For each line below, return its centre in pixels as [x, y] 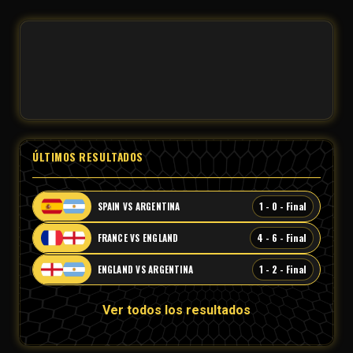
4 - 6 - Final [282, 238]
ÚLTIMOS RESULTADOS [88, 157]
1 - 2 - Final [283, 269]
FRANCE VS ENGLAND [138, 238]
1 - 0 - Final [283, 206]
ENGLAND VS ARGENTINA [145, 270]
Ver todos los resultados [176, 310]
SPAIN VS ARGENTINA [139, 207]
